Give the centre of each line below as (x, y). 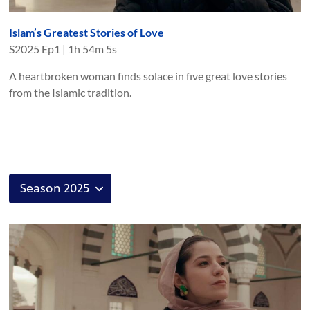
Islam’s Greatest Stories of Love (87, 33)
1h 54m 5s (93, 49)
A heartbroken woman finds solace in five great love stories (148, 76)
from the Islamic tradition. (71, 93)
